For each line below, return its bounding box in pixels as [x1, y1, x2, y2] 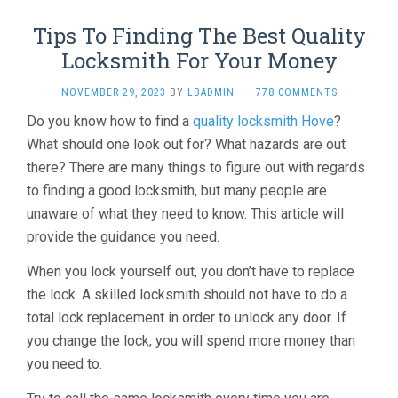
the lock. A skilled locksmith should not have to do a [27, 286, 347, 303]
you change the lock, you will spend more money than [27, 332, 355, 349]
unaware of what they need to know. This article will [27, 205, 344, 222]
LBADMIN [187, 86, 235, 99]
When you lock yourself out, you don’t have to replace [27, 263, 354, 280]
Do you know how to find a [27, 113, 193, 130]
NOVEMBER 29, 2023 [60, 86, 166, 99]
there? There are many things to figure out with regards [27, 159, 365, 176]
